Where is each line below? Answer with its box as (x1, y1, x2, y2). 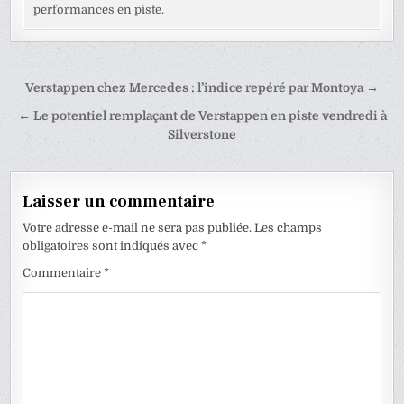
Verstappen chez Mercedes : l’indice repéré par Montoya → (25, 81, 379, 96)
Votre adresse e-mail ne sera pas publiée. (23, 221, 252, 235)
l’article (9, 124, 99, 158)
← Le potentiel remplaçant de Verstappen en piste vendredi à (17, 109, 387, 124)
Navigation (9, 74, 139, 107)
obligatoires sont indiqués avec (23, 239, 202, 253)
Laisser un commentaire (23, 191, 216, 213)
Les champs (254, 221, 323, 235)
